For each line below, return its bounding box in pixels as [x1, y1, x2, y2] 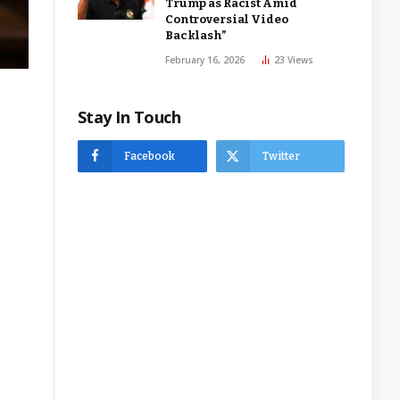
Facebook [124, 150, 175, 162]
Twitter [262, 150, 300, 162]
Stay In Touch [78, 106, 180, 128]
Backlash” [165, 29, 227, 42]
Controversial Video [165, 12, 288, 26]
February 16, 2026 [165, 54, 245, 66]
